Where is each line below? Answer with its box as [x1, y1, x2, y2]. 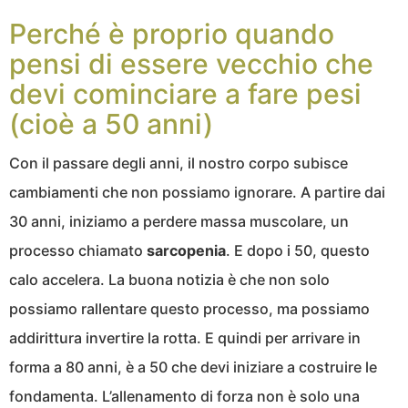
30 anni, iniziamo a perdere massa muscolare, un [9, 212, 349, 231]
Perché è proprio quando [9, 17, 334, 51]
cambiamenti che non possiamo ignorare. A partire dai [9, 183, 385, 202]
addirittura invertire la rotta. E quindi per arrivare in [9, 329, 361, 348]
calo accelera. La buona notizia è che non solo [9, 270, 330, 290]
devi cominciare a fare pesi [9, 77, 362, 111]
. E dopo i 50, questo [226, 241, 370, 260]
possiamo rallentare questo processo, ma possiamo [9, 300, 370, 319]
